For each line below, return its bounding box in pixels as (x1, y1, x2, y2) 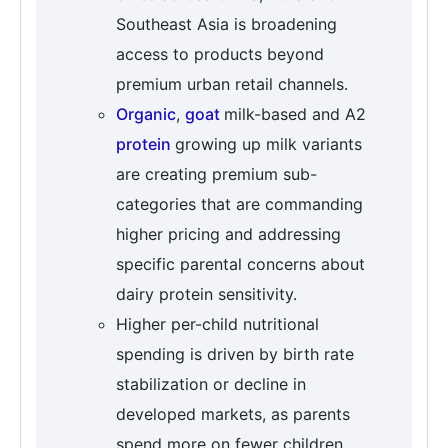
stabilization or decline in (116, 374, 306, 395)
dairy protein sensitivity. (116, 284, 297, 305)
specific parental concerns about (116, 254, 365, 275)
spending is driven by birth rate (116, 344, 354, 365)
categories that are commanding (116, 194, 363, 215)
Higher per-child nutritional (116, 314, 319, 335)
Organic (116, 104, 176, 125)
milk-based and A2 (224, 104, 366, 125)
